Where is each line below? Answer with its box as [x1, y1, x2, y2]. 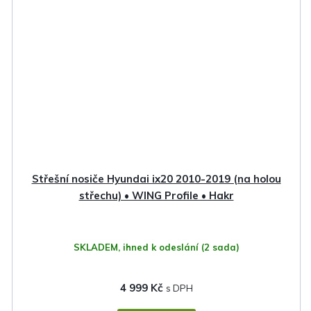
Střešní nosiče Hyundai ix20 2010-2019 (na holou [31, 172, 281, 186]
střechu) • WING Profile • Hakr [78, 189, 234, 203]
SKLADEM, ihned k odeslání [73, 242, 201, 253]
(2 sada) [201, 242, 239, 253]
